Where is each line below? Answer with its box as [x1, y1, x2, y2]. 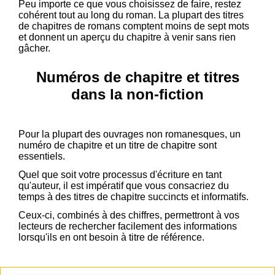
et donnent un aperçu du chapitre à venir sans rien [18, 32, 236, 43]
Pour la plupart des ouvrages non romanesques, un [18, 129, 241, 140]
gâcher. [18, 43, 50, 54]
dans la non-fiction [71, 86, 204, 103]
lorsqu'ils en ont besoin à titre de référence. [18, 232, 204, 243]
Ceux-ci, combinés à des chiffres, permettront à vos [18, 210, 239, 221]
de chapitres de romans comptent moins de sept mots [18, 21, 249, 32]
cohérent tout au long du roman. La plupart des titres [18, 10, 244, 21]
